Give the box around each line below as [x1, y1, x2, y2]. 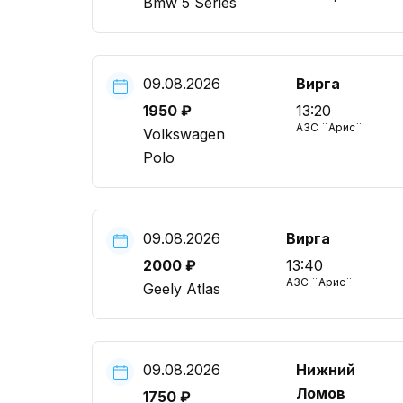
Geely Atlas [143, 280, 220, 298]
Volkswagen [143, 125, 225, 143]
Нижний [296, 361, 355, 379]
